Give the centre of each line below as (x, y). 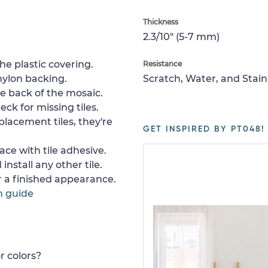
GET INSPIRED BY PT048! (204, 129)
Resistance (162, 64)
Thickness (161, 22)
